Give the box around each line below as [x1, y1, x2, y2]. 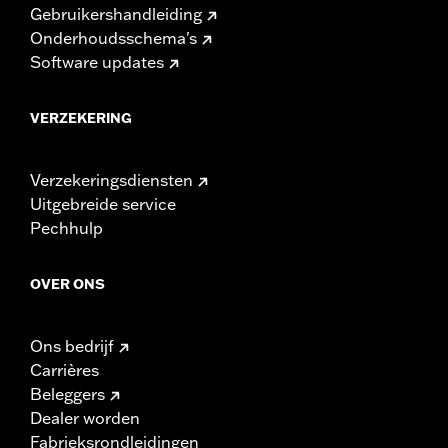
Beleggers [30, 383, 105, 404]
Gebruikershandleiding [30, 3, 202, 24]
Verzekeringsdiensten [30, 169, 193, 190]
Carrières [30, 359, 99, 380]
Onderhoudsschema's [30, 27, 197, 48]
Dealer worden [30, 407, 140, 428]
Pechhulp [30, 217, 103, 238]
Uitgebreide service [30, 193, 176, 214]
